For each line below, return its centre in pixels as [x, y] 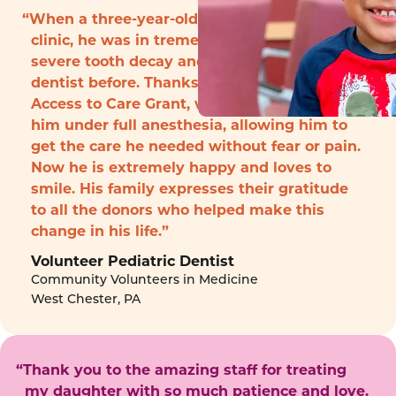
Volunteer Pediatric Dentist [133, 262]
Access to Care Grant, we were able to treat [193, 103]
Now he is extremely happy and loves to [181, 167]
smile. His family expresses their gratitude [190, 188]
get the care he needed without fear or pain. [196, 146]
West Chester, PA [86, 301]
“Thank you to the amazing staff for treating [181, 370]
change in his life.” [100, 231]
